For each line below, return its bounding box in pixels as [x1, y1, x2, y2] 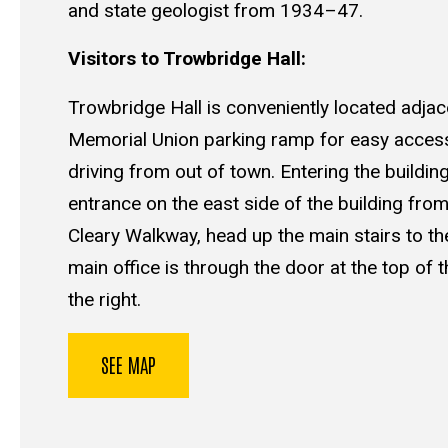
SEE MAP [101, 350, 156, 377]
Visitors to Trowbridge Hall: [68, 47, 306, 71]
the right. [68, 288, 141, 312]
